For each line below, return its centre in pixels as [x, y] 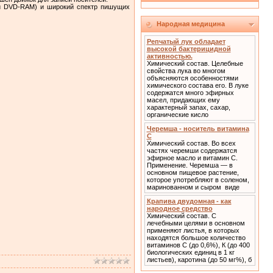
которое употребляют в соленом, [198, 180]
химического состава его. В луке [197, 85]
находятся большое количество [196, 238]
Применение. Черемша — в [190, 165]
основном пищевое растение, [193, 172]
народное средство [179, 208]
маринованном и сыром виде [193, 187]
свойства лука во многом [186, 71]
